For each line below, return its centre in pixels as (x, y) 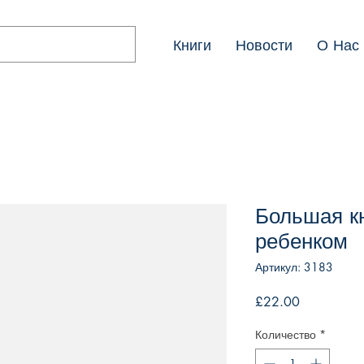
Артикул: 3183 (294, 267)
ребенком (301, 242)
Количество (286, 335)
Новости (264, 45)
